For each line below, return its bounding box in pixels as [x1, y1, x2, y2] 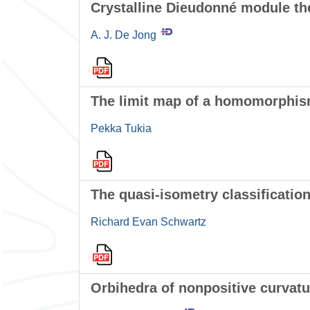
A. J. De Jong [91, 29, 156, 42]
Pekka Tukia [91, 122, 152, 135]
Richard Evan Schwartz [91, 216, 206, 228]
